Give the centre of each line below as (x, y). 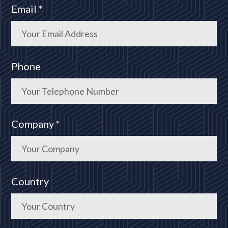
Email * (27, 8)
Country (30, 181)
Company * (36, 123)
